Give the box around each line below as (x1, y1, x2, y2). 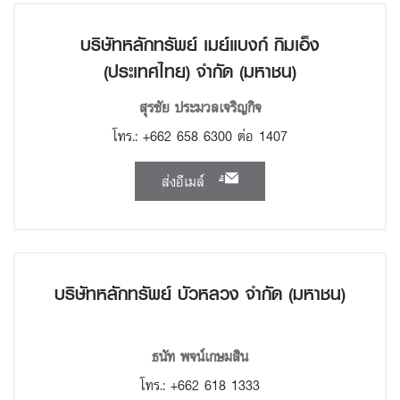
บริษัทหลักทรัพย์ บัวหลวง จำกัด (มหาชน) (54, 279, 346, 309)
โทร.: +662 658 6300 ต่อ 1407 (112, 125, 287, 146)
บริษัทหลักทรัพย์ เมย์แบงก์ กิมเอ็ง (80, 29, 320, 60)
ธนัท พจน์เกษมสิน (152, 346, 248, 367)
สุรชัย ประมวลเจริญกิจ (138, 96, 262, 118)
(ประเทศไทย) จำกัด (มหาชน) (104, 56, 296, 87)
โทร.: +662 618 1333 (140, 374, 260, 396)
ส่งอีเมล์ (162, 171, 210, 192)
